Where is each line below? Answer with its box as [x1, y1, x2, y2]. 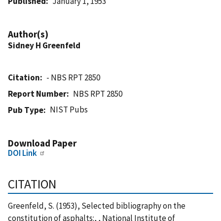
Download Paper [8, 137, 76, 149]
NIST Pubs [50, 104, 88, 115]
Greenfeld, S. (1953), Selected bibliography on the [8, 200, 185, 211]
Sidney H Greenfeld [8, 39, 80, 51]
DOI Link [8, 147, 37, 158]
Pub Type [8, 104, 43, 115]
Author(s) [8, 28, 48, 40]
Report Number [8, 88, 67, 99]
